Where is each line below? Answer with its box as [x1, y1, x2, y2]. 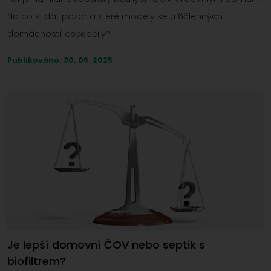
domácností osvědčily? [7, 28, 111, 41]
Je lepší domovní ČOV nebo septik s [7, 237, 205, 253]
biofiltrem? [7, 253, 66, 269]
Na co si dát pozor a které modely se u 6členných [7, 10, 223, 23]
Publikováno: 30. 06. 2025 [7, 55, 113, 66]
